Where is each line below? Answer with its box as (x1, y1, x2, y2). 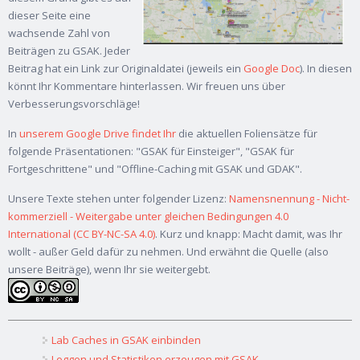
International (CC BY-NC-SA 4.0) (8, 227, 155, 242)
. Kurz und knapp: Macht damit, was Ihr (155, 227, 342, 242)
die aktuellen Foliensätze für (176, 126, 317, 141)
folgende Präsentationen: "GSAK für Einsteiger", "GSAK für (8, 144, 294, 159)
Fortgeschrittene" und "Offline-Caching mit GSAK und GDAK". (8, 162, 302, 177)
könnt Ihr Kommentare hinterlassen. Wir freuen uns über (8, 79, 285, 94)
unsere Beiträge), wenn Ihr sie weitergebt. (8, 262, 211, 277)
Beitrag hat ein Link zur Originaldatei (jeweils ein (8, 61, 243, 76)
